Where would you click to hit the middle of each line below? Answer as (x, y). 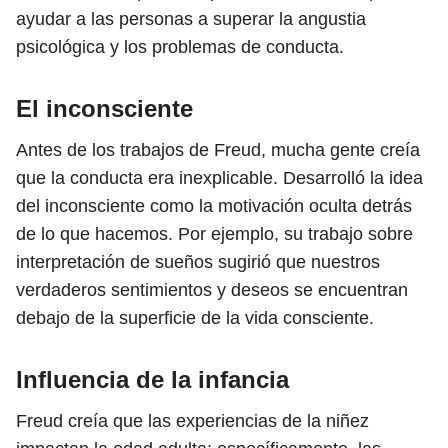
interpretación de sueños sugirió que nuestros (198, 262)
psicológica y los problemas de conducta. (182, 47)
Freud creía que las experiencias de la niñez (192, 421)
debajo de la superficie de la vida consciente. (195, 318)
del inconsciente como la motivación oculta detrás (214, 206)
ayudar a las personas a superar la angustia (191, 19)
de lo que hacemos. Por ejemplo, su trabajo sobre (214, 234)
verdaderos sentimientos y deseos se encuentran (212, 290)
